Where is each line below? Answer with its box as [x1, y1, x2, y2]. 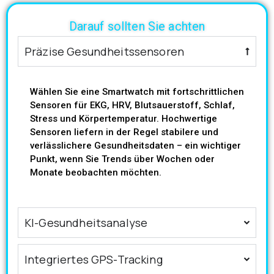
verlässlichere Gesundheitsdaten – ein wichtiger [30, 140, 241, 152]
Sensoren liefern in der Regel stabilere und [30, 127, 218, 138]
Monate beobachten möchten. [30, 167, 161, 179]
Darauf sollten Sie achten [68, 19, 206, 34]
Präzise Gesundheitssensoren [24, 44, 185, 59]
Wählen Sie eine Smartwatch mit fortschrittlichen [30, 86, 244, 98]
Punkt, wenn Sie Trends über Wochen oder [30, 154, 215, 165]
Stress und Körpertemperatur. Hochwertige [30, 113, 217, 125]
